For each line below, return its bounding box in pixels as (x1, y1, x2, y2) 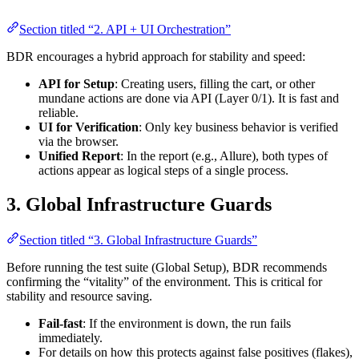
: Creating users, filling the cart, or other (115, 76, 315, 91)
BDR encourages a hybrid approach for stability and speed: (6, 49, 305, 63)
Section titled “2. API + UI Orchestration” (19, 22, 231, 36)
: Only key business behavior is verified (139, 119, 338, 134)
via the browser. (38, 134, 119, 148)
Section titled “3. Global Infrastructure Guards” (19, 232, 257, 247)
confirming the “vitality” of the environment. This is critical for (6, 274, 322, 288)
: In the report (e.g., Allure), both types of (120, 148, 328, 163)
